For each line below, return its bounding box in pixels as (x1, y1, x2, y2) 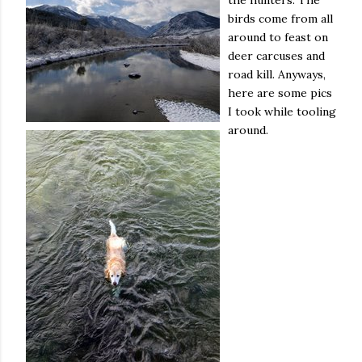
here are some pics (228, 86, 332, 100)
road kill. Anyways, (228, 67, 326, 82)
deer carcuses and (228, 48, 325, 63)
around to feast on (228, 30, 328, 44)
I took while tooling (228, 104, 336, 119)
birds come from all (228, 11, 333, 26)
